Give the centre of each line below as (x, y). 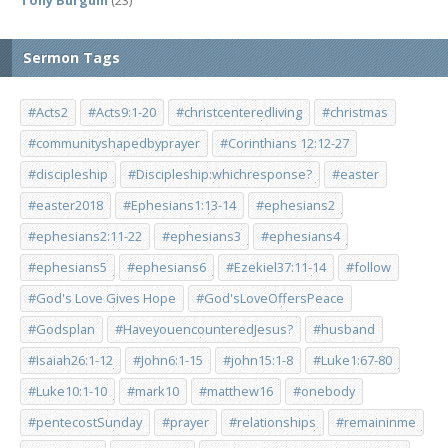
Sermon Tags (71, 57)
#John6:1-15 (168, 360)
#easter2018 (65, 205)
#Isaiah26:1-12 (70, 360)
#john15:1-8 (258, 360)
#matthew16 (236, 391)
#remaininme (376, 422)
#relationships (272, 422)
